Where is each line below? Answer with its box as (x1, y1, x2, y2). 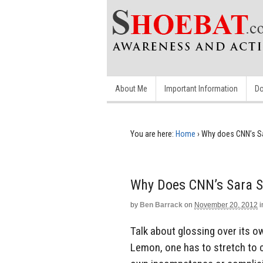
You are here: (130, 129, 174, 139)
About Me (115, 84, 147, 93)
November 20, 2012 (194, 201, 258, 209)
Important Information (164, 84, 238, 93)
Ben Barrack (140, 201, 183, 209)
